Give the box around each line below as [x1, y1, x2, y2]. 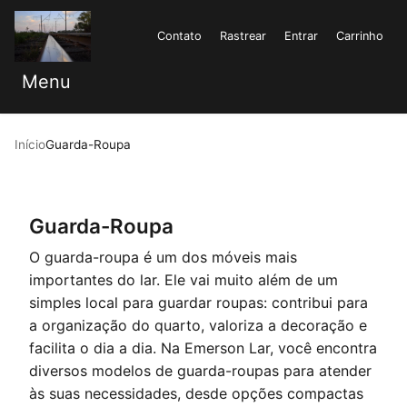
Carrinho [336, 28, 383, 43]
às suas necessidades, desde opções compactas [29, 383, 363, 402]
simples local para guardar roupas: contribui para [29, 293, 368, 312]
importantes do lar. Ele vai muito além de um [29, 270, 338, 289]
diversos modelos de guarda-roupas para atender [29, 361, 372, 380]
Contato [157, 28, 202, 43]
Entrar [284, 28, 318, 43]
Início [15, 136, 45, 152]
